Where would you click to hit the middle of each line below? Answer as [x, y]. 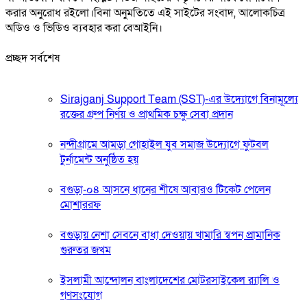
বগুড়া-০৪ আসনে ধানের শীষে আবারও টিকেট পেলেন [165, 189]
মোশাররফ [81, 205]
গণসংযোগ [81, 295]
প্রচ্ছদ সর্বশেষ [33, 58]
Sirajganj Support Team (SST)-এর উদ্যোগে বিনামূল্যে [179, 99]
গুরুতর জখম [86, 250]
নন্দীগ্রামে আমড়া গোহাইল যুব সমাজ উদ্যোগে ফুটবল [164, 144]
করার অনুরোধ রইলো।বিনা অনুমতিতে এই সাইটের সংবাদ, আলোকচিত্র [145, 13]
